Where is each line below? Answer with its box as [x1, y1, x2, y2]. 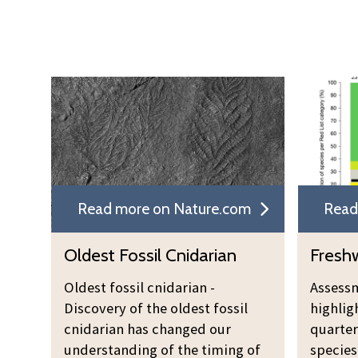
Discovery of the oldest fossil [64, 298, 248, 317]
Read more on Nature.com [77, 198, 251, 218]
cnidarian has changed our [64, 319, 231, 338]
